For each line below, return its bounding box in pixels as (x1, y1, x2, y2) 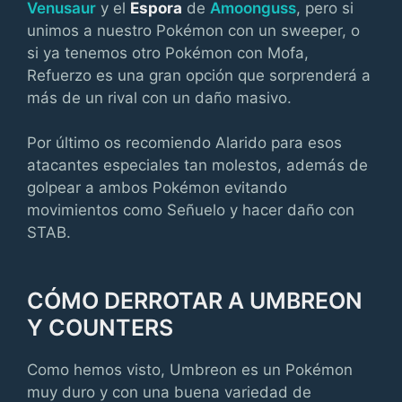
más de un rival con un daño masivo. (27, 88, 292, 107)
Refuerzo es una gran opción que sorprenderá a (27, 66, 371, 84)
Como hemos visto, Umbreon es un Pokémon (27, 361, 353, 379)
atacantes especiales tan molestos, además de (27, 156, 368, 174)
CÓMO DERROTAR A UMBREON (27, 287, 363, 314)
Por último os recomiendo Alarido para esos (27, 134, 342, 152)
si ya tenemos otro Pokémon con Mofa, (27, 43, 309, 62)
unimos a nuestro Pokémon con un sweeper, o (27, 21, 360, 39)
